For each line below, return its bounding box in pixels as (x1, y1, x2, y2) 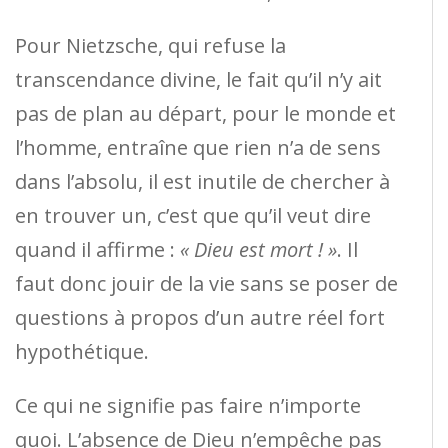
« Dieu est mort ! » (175, 235, 337, 263)
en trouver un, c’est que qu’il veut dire (15, 201, 371, 229)
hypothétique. (15, 337, 149, 365)
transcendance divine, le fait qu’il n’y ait (15, 65, 382, 93)
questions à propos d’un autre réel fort (15, 303, 385, 331)
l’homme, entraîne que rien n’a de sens (15, 133, 381, 161)
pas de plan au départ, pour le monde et (15, 99, 396, 127)
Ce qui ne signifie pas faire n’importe (15, 391, 361, 419)
